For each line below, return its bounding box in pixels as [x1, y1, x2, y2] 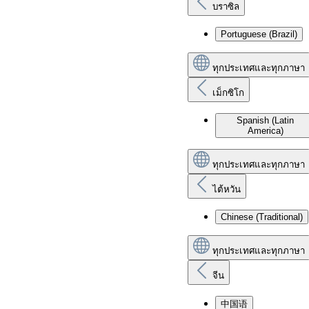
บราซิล [212, 1, 239, 12]
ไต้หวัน [212, 184, 241, 195]
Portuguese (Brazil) [221, 29, 297, 39]
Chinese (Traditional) [221, 212, 303, 222]
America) [247, 126, 283, 136]
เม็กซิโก [212, 88, 244, 98]
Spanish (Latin [237, 115, 294, 126]
